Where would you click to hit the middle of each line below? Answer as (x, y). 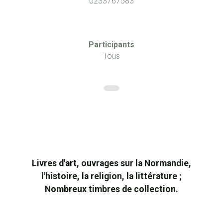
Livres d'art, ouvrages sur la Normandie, (111, 164)
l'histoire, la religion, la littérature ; (111, 176)
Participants (111, 45)
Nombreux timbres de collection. (111, 189)
